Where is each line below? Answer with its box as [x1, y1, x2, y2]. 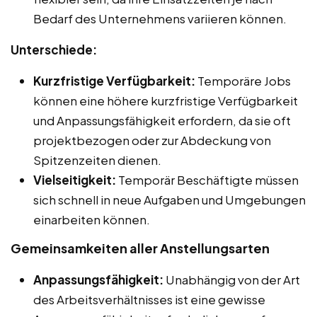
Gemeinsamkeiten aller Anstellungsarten [11, 240, 270, 256]
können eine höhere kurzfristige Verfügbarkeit [33, 93, 298, 108]
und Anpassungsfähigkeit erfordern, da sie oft [33, 113, 291, 128]
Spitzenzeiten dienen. [33, 152, 161, 168]
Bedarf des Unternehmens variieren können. [33, 11, 287, 26]
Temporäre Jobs [195, 73, 291, 88]
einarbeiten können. [33, 212, 150, 227]
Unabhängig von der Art [163, 272, 300, 287]
